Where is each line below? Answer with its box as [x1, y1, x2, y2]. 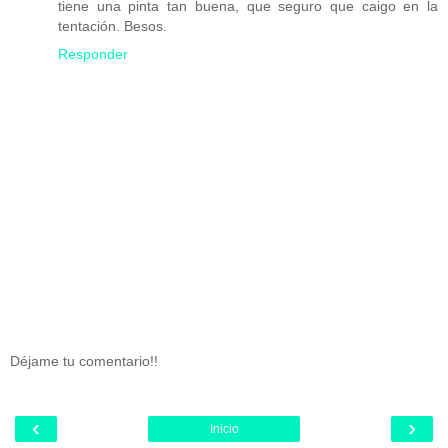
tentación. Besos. [58, 17, 167, 34]
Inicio [209, 421, 239, 436]
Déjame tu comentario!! [10, 353, 158, 370]
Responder [58, 45, 128, 62]
